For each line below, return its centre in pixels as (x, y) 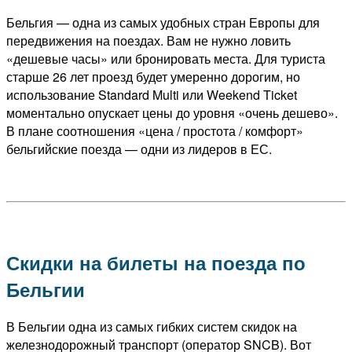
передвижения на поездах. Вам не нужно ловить (148, 40)
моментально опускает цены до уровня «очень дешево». (172, 112)
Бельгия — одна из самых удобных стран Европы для (163, 22)
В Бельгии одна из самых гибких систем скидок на (152, 327)
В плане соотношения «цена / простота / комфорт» (155, 130)
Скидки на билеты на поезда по (156, 262)
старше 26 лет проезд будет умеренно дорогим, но (153, 76)
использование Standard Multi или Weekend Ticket (152, 94)
